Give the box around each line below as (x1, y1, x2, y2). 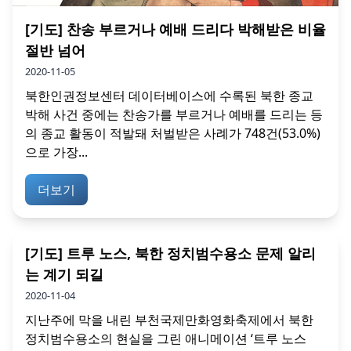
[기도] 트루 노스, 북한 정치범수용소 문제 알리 (25, 244, 316, 263)
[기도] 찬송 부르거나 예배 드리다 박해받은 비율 (25, 20, 326, 39)
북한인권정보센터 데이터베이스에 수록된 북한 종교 (25, 87, 313, 105)
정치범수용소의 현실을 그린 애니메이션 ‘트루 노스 (25, 330, 306, 348)
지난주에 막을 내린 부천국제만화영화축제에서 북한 (25, 311, 313, 329)
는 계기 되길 (25, 265, 103, 284)
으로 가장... (25, 143, 88, 161)
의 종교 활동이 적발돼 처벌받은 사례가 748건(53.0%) (25, 125, 320, 143)
